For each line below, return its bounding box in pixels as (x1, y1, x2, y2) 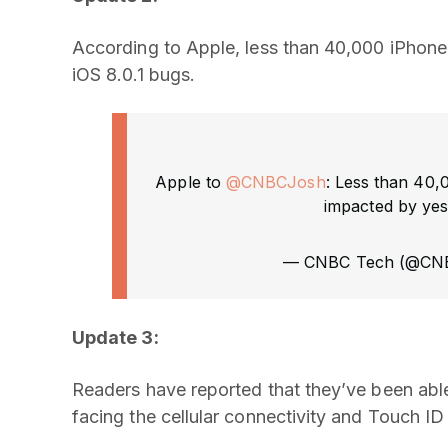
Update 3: (72, 327, 159, 348)
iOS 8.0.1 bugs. (72, 64, 196, 85)
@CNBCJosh (225, 172, 326, 192)
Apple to (155, 172, 226, 192)
